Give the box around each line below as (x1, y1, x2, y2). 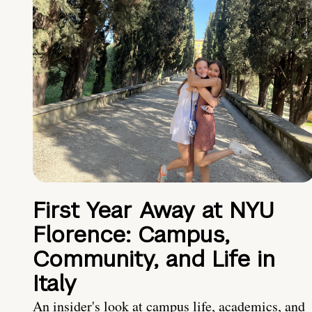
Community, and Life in (33, 244, 275, 274)
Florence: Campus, (33, 220, 230, 249)
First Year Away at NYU (33, 196, 274, 225)
